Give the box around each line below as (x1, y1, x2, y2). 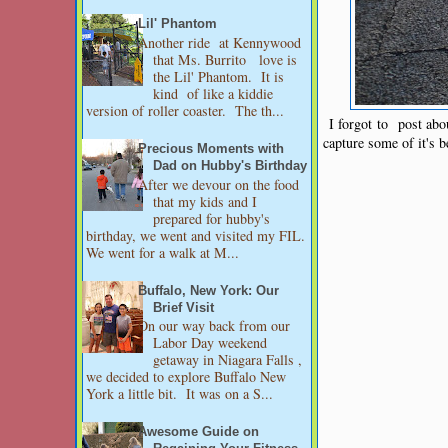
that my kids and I (153, 191, 258, 211)
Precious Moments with (138, 141, 285, 156)
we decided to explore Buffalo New (86, 367, 286, 387)
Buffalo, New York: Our (138, 283, 280, 298)
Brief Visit (153, 300, 215, 315)
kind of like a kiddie (153, 84, 274, 104)
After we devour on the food (138, 174, 300, 194)
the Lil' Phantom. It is (153, 67, 285, 87)
